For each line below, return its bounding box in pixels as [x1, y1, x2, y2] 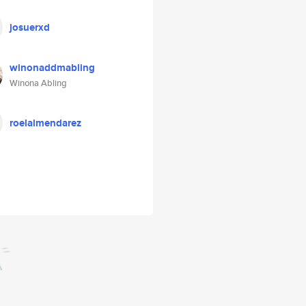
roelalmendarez [10, 115, 81, 130]
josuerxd [10, 20, 50, 35]
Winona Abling [10, 76, 67, 89]
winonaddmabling [10, 60, 95, 75]
